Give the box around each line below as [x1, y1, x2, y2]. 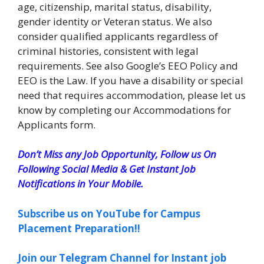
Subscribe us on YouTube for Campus [18, 206, 200, 220]
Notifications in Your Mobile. [18, 177, 143, 191]
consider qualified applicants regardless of [18, 29, 218, 43]
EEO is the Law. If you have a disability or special [18, 73, 243, 87]
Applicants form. [18, 117, 95, 131]
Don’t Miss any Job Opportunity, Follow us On [18, 147, 216, 161]
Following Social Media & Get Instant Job [18, 162, 196, 176]
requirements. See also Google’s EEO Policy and [18, 58, 238, 72]
